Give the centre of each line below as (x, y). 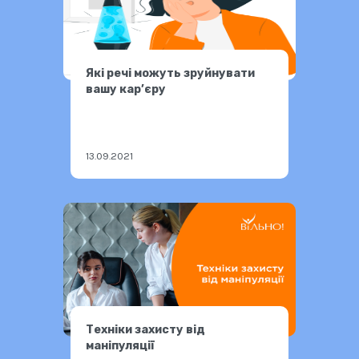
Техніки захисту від (146, 329)
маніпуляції (121, 345)
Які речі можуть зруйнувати (171, 73)
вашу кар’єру (126, 89)
